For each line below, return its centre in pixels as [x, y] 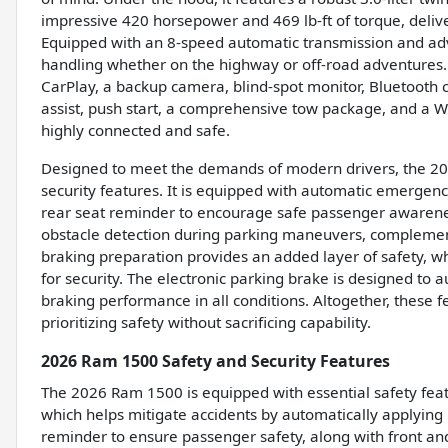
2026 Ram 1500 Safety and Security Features [215, 361]
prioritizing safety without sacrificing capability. [206, 322]
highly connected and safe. [135, 130]
